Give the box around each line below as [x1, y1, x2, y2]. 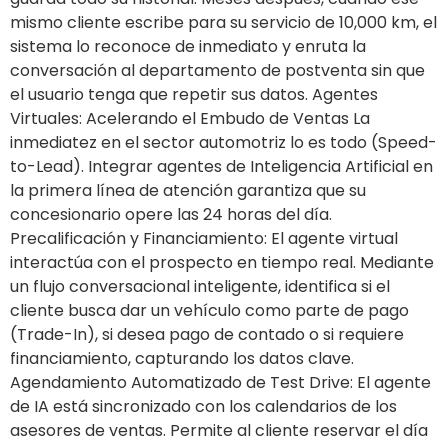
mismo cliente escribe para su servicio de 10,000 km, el [10, 10, 437, 34]
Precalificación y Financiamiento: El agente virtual [10, 226, 398, 250]
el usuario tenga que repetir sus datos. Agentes [10, 82, 378, 106]
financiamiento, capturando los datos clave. [10, 346, 354, 370]
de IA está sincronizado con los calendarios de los [10, 394, 397, 418]
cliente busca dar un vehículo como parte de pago [10, 298, 409, 322]
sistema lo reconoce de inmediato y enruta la [10, 34, 366, 58]
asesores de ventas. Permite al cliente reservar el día [10, 418, 428, 442]
